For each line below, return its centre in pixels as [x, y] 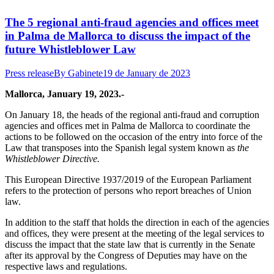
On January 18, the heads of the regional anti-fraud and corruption [132, 115]
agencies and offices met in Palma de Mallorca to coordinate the [128, 126]
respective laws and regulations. [66, 267]
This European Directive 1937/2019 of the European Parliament [128, 180]
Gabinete [85, 73]
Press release [29, 73]
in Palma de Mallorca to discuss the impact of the [128, 36]
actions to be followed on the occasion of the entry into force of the [134, 137]
